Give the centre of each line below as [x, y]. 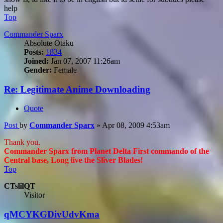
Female [64, 70]
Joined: [36, 61]
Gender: [38, 70]
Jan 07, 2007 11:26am [84, 61]
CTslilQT [20, 186]
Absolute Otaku [49, 43]
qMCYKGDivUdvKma [52, 215]
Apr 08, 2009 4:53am [136, 125]
